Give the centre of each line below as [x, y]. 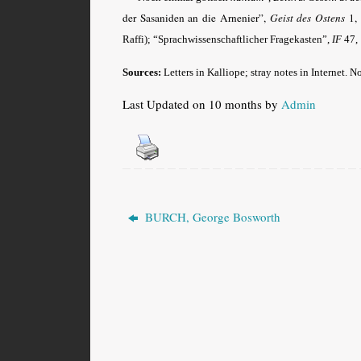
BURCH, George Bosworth [212, 216]
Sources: [142, 72]
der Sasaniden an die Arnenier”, [196, 17]
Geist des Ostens [307, 17]
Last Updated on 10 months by [202, 104]
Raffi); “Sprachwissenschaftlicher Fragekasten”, [227, 39]
